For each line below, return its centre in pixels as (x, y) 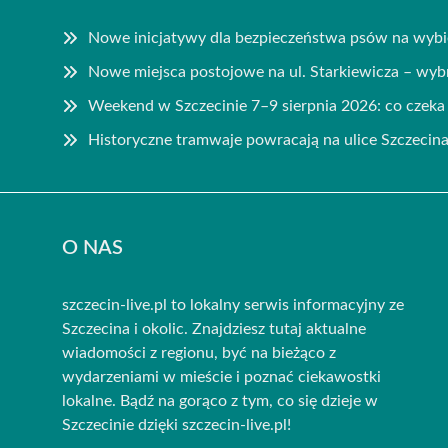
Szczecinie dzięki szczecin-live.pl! (176, 424)
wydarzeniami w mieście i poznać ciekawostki (221, 376)
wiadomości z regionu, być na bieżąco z (199, 352)
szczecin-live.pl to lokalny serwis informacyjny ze (233, 304)
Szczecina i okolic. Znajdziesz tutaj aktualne (214, 328)
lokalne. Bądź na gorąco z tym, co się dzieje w (220, 400)
